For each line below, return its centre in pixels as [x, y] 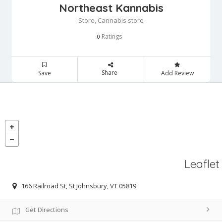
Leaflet [202, 164]
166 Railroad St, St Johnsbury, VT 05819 [79, 186]
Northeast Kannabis [111, 8]
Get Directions [47, 209]
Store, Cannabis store [111, 21]
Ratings [111, 37]
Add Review [177, 73]
